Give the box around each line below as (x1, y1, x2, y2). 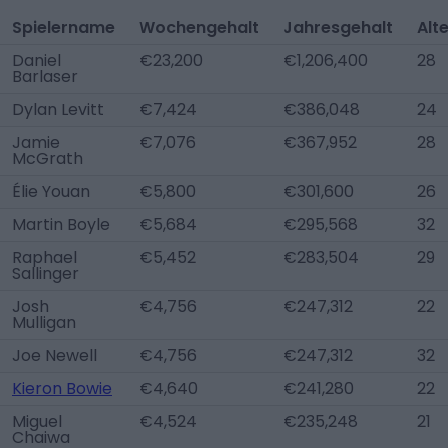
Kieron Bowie (12, 377, 112, 400)
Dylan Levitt (12, 98, 104, 121)
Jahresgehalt (283, 16, 393, 39)
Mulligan (12, 311, 76, 334)
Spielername (12, 16, 115, 39)
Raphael (12, 246, 77, 269)
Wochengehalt (139, 16, 259, 39)
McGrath (12, 147, 83, 170)
